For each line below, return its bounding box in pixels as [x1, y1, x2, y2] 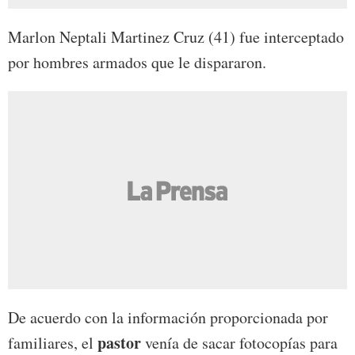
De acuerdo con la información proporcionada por [8, 306, 328, 328]
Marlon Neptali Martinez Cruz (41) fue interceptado [8, 25, 344, 48]
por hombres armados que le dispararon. [8, 51, 266, 73]
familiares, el [8, 331, 97, 353]
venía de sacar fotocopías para [141, 331, 338, 353]
